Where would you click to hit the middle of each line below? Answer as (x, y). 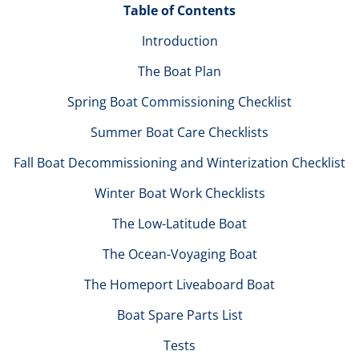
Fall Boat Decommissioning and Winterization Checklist (179, 163)
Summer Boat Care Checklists (179, 132)
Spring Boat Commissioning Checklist (179, 102)
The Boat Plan (179, 71)
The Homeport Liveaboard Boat (179, 284)
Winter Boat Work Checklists (179, 193)
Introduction (179, 41)
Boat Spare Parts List (179, 315)
